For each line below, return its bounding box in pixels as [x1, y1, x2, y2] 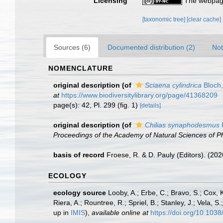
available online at [92, 209, 148, 217]
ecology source [53, 189, 106, 197]
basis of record [53, 151, 105, 159]
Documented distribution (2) [108, 43, 195, 51]
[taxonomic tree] [142, 16, 187, 23]
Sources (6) [54, 43, 91, 51]
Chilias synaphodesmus [145, 121, 220, 129]
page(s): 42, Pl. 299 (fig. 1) [53, 101, 140, 109]
